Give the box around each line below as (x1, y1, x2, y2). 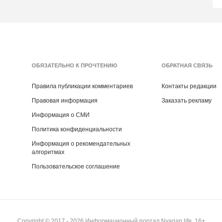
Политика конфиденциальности (32, 126, 122, 133)
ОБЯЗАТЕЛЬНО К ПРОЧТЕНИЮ (32, 62, 117, 68)
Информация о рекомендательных (32, 140, 131, 147)
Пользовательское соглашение (32, 163, 120, 170)
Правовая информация (32, 97, 98, 104)
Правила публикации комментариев (32, 83, 133, 90)
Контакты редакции (162, 83, 217, 90)
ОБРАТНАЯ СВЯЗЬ (162, 62, 213, 68)
